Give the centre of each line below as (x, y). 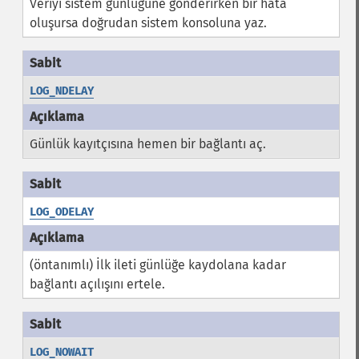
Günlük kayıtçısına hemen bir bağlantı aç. (147, 144)
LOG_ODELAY (61, 212)
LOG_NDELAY (61, 91)
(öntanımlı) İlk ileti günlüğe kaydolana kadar (157, 265)
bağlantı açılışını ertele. (97, 284)
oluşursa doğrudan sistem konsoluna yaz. (148, 23)
